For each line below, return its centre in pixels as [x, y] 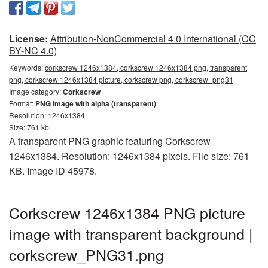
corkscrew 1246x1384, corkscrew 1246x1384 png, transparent [146, 67]
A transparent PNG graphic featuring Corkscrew [110, 141]
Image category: [36, 91]
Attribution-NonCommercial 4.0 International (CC [153, 38]
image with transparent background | [131, 233]
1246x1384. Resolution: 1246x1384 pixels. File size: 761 [129, 156]
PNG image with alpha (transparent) [96, 103]
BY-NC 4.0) [33, 50]
